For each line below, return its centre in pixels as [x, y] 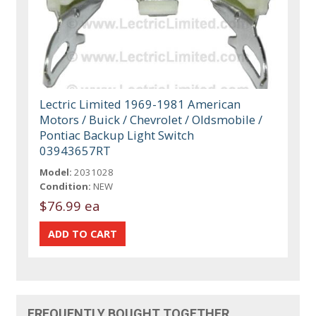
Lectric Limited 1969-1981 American [140, 104]
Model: [56, 172]
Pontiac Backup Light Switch [117, 135]
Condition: [66, 186]
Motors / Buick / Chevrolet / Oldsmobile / [151, 119]
